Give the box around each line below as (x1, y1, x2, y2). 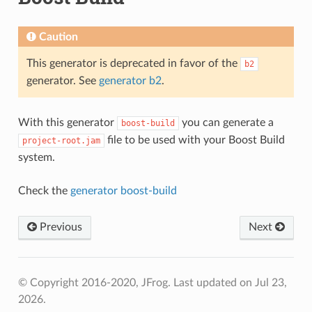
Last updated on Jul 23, (173, 276, 287, 288)
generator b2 (98, 75, 162, 86)
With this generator (17, 116, 117, 128)
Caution (38, 31, 78, 42)
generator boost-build (70, 185, 177, 196)
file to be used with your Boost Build (104, 134, 285, 146)
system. (17, 151, 55, 163)
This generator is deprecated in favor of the (26, 57, 240, 69)
